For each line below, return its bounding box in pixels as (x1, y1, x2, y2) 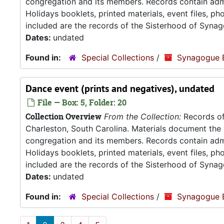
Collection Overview (25, 111, 101, 122)
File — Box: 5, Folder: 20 (35, 97, 126, 108)
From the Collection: (104, 111, 181, 121)
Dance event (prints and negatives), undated (25, 82, 214, 95)
